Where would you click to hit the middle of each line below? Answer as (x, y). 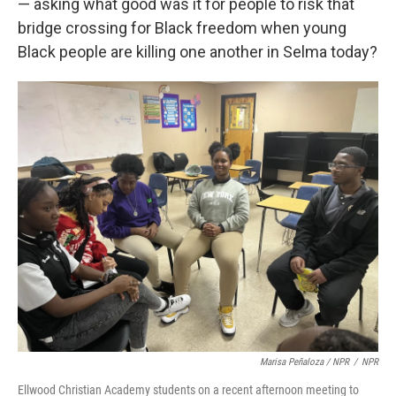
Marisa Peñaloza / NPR (305, 362)
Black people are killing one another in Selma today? (198, 52)
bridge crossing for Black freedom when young (182, 28)
